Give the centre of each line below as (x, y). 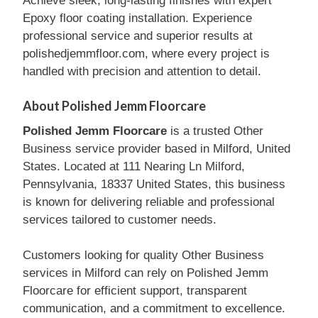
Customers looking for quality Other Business (143, 255)
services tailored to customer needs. (120, 219)
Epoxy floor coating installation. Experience (137, 18)
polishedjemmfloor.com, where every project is (146, 54)
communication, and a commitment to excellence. (154, 308)
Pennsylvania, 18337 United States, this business (154, 184)
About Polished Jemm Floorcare (114, 105)
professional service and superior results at (138, 36)
